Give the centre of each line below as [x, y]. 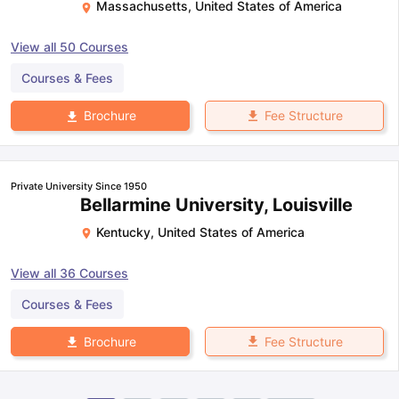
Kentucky [123, 232]
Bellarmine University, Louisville [216, 204]
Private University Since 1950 [79, 186]
